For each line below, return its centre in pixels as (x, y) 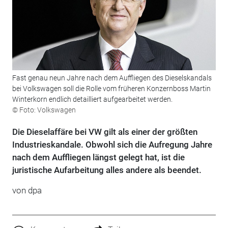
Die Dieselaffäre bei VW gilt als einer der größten (105, 132)
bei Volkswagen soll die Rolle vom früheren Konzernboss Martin (111, 89)
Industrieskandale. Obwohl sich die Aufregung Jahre (112, 145)
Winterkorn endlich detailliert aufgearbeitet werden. (92, 99)
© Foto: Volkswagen (44, 110)
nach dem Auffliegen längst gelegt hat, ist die (98, 158)
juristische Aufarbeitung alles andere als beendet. (107, 170)
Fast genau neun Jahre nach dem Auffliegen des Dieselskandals (112, 78)
